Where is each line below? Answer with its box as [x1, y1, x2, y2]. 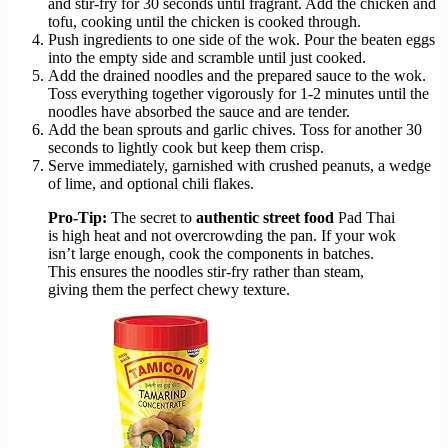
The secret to [107, 208, 196, 226]
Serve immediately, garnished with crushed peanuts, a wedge [48, 156, 431, 174]
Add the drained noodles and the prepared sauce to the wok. [48, 66, 426, 84]
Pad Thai [334, 208, 395, 226]
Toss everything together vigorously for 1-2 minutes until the [48, 84, 429, 102]
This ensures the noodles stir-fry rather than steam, [48, 262, 364, 280]
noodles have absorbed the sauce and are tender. [48, 102, 350, 120]
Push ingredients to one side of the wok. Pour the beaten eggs [48, 30, 435, 48]
